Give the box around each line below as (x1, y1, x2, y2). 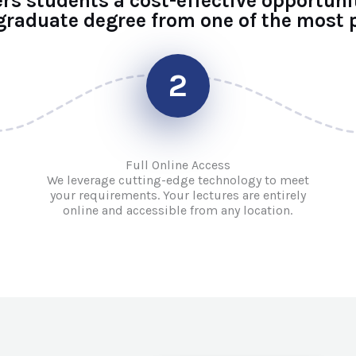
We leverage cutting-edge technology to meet (46, 172, 309, 188)
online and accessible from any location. (63, 203, 293, 218)
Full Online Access (125, 157, 230, 172)
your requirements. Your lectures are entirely (49, 188, 306, 203)
